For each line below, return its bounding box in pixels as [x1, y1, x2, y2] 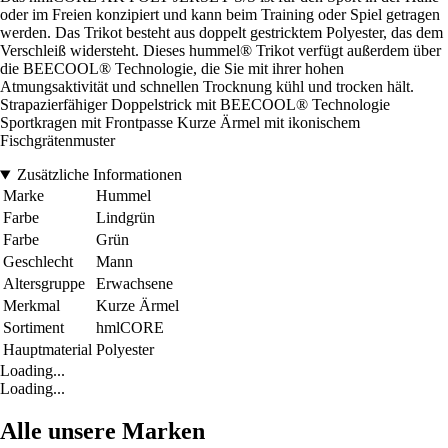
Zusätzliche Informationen [16, 166, 182, 184]
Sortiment [3, 319, 64, 337]
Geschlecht [3, 253, 73, 271]
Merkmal [3, 297, 60, 315]
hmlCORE [96, 319, 164, 337]
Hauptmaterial [3, 341, 92, 359]
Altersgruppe [3, 275, 85, 293]
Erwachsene [96, 275, 173, 293]
